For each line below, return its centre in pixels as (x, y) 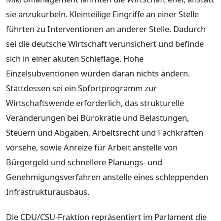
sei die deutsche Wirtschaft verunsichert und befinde (105, 43)
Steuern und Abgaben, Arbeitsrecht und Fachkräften (105, 132)
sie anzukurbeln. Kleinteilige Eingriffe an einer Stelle (102, 14)
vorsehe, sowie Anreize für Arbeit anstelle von (92, 147)
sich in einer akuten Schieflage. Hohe (75, 58)
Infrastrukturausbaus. (48, 191)
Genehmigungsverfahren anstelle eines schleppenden (107, 177)
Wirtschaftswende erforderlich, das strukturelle (95, 103)
